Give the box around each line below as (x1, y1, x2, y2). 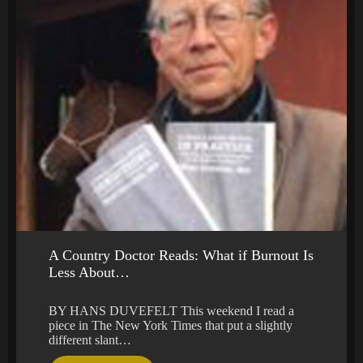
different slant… (49, 333, 131, 348)
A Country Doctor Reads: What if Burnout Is (49, 247, 314, 264)
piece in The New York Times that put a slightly (49, 318, 293, 333)
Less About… (49, 264, 130, 281)
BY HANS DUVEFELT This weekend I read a (49, 304, 294, 318)
